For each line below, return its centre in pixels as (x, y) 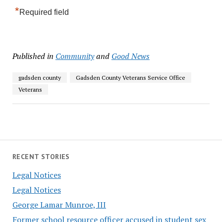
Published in (33, 56)
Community (75, 56)
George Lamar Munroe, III (59, 204)
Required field (44, 12)
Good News (130, 56)
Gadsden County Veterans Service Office (130, 78)
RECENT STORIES (41, 157)
